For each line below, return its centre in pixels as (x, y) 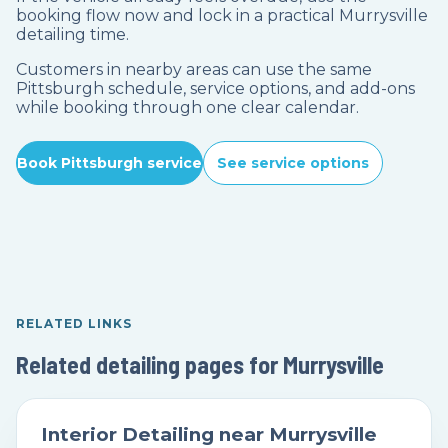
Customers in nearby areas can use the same (194, 70)
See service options (293, 163)
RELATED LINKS (74, 324)
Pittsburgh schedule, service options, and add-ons (215, 89)
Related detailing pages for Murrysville (200, 365)
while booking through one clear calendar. (187, 108)
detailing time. (72, 35)
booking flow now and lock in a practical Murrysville (222, 16)
